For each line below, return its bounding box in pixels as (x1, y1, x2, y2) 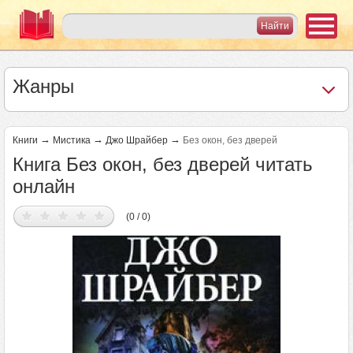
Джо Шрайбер (106, 135, 168, 146)
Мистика (53, 135, 91, 146)
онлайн (13, 176, 75, 197)
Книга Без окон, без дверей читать (13, 154, 313, 175)
